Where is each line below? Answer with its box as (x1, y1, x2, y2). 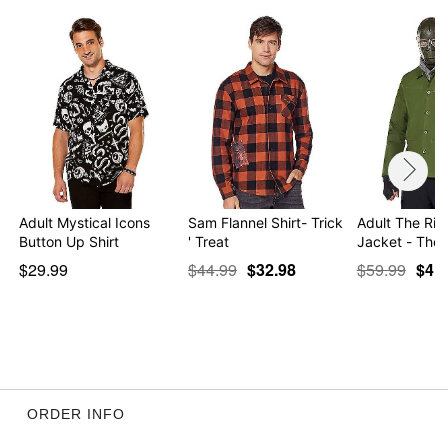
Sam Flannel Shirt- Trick (187, 213, 343, 231)
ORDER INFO (26, 405, 125, 422)
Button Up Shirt (19, 232, 120, 250)
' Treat (187, 232, 229, 250)
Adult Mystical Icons (19, 213, 151, 231)
